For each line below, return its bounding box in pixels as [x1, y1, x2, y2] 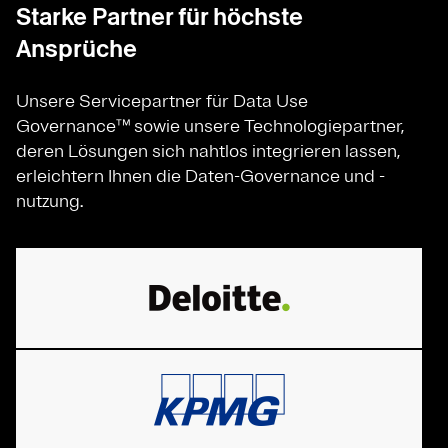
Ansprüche [16, 31, 137, 65]
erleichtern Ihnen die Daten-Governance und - [16, 164, 385, 187]
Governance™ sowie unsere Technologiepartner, [16, 114, 404, 137]
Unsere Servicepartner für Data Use [16, 89, 308, 112]
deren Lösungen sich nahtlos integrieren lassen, [16, 139, 400, 162]
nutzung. [16, 189, 83, 212]
